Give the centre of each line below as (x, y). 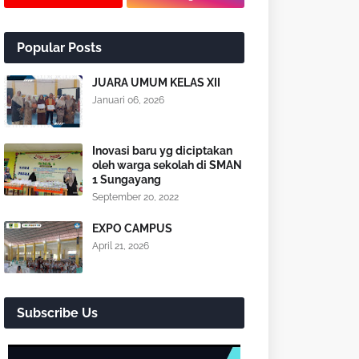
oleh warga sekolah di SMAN (167, 165)
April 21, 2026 (121, 246)
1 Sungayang (127, 179)
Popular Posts (59, 48)
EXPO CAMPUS (132, 228)
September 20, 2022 (135, 197)
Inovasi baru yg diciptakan (162, 151)
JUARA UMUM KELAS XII (156, 83)
